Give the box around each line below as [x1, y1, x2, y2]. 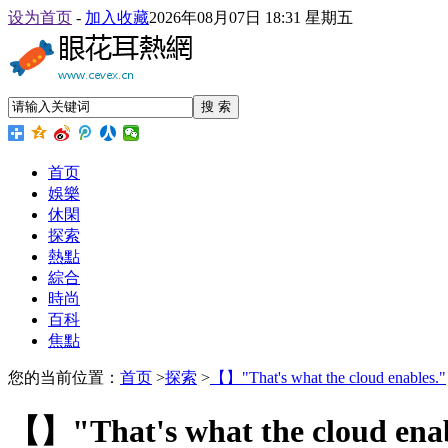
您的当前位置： [8, 369, 120, 386]
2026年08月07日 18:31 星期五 [149, 9, 361, 26]
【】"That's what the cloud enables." [210, 369, 446, 386]
